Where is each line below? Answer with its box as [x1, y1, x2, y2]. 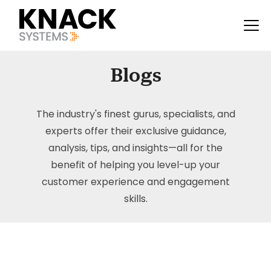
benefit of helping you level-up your [51, 158, 220, 172]
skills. [123, 192, 148, 206]
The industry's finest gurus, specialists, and [36, 107, 235, 121]
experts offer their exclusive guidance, [45, 124, 226, 138]
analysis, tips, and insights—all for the [48, 141, 223, 155]
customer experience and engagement [41, 175, 230, 189]
